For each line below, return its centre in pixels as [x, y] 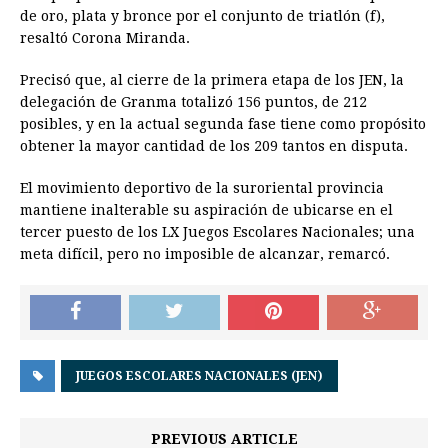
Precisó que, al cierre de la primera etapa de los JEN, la [212, 80]
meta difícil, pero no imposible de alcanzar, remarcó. [205, 254]
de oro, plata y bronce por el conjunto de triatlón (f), [202, 16]
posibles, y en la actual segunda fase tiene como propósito [223, 124]
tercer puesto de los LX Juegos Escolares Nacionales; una [217, 232]
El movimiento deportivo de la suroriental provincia [202, 188]
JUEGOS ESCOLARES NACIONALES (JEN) [199, 376]
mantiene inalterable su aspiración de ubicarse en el [206, 210]
